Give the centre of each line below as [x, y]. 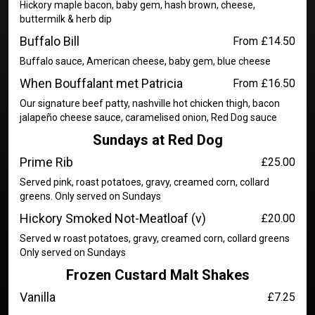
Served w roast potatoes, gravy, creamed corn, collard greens [155, 238]
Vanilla [38, 297]
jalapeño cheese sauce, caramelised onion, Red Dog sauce [148, 117]
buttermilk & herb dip [66, 19]
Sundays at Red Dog [157, 140]
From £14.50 [264, 41]
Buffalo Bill [50, 41]
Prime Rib [46, 162]
